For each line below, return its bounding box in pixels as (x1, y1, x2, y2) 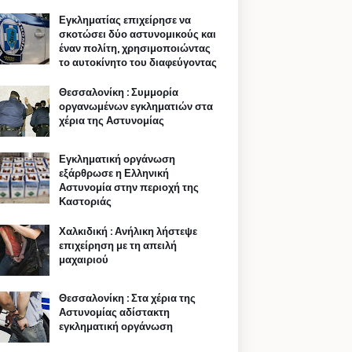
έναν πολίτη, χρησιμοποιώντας (59, 41, 211, 56)
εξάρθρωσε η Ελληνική (59, 166, 169, 181)
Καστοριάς (59, 194, 112, 209)
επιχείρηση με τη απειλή (59, 238, 177, 253)
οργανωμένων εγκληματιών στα (59, 99, 213, 114)
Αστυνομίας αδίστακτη (59, 305, 170, 320)
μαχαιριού (59, 252, 108, 267)
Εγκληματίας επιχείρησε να (59, 13, 191, 27)
